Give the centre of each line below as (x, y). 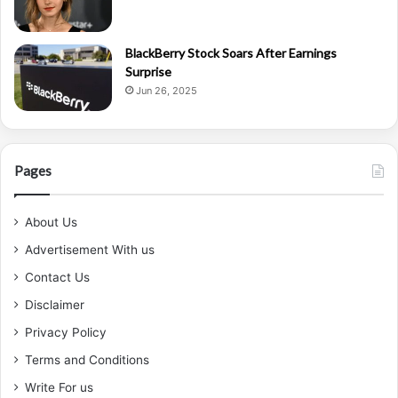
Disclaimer (55, 304)
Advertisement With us (90, 249)
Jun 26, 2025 (167, 90)
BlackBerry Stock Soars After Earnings (231, 52)
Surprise (148, 71)
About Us (51, 222)
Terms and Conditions (87, 359)
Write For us (59, 387)
